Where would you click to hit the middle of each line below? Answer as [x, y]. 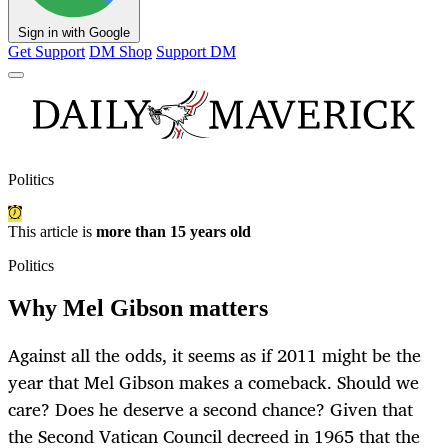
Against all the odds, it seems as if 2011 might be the [214, 355]
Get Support [46, 52]
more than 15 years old [173, 232]
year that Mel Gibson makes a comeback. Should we [213, 382]
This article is [52, 232]
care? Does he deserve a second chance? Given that [210, 409]
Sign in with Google [74, 33]
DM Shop [120, 52]
